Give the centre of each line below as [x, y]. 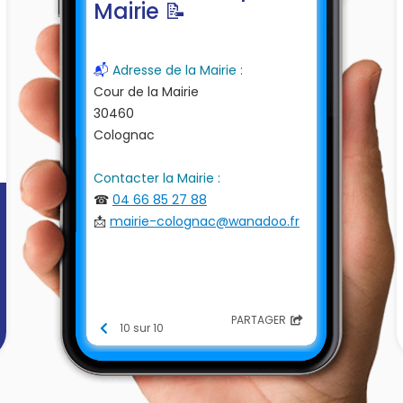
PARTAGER [258, 320]
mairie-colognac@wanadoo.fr [204, 221]
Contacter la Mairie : [164, 178]
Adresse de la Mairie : [181, 70]
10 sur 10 [141, 327]
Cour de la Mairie [146, 91]
